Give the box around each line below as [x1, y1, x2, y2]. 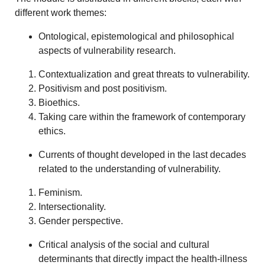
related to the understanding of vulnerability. [38, 164, 221, 174]
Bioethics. [38, 98, 80, 108]
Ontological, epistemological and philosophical [38, 31, 235, 42]
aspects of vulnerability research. [38, 46, 176, 56]
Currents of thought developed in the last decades [38, 150, 247, 160]
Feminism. [38, 188, 83, 198]
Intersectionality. [38, 202, 106, 212]
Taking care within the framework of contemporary [38, 112, 246, 122]
